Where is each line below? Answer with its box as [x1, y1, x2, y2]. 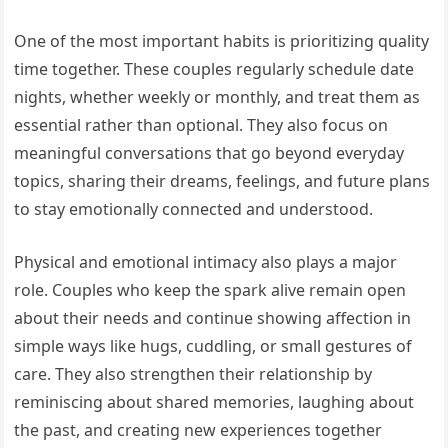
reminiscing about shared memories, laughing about [14, 391, 415, 414]
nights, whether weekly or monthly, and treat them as [14, 86, 421, 109]
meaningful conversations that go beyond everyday [14, 142, 405, 165]
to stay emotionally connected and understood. [14, 198, 374, 221]
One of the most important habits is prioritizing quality [14, 30, 430, 53]
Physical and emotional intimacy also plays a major [14, 251, 398, 274]
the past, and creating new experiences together [14, 419, 383, 442]
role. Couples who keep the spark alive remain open [14, 279, 407, 302]
